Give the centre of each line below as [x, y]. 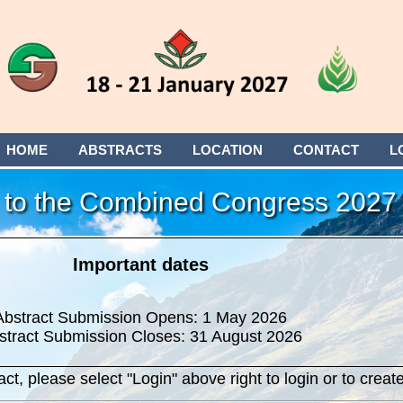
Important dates [140, 264]
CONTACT [326, 150]
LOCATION [228, 150]
